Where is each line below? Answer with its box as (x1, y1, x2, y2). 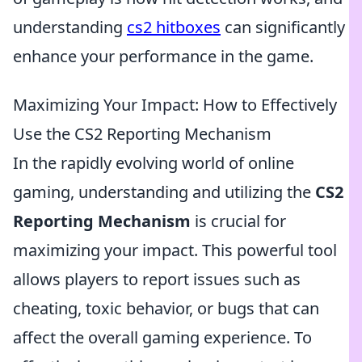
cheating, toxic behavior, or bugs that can (13, 297, 319, 319)
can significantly (221, 16, 345, 38)
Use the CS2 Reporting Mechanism (13, 123, 271, 145)
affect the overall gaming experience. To (13, 326, 312, 348)
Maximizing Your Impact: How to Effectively (13, 94, 337, 116)
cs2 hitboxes (127, 16, 221, 38)
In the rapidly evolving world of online (13, 152, 294, 174)
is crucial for (191, 210, 286, 232)
